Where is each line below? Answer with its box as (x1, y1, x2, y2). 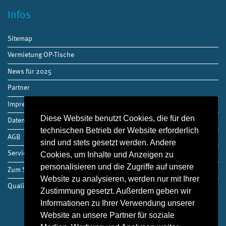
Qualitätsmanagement (8, 180, 74, 191)
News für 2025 (8, 65, 51, 76)
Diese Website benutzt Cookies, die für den (40, 114, 195, 123)
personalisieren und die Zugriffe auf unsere (40, 162, 194, 172)
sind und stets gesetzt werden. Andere (40, 138, 176, 147)
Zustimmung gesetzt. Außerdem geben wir (40, 187, 191, 196)
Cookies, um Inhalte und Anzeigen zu (40, 150, 174, 159)
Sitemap (8, 32, 32, 43)
